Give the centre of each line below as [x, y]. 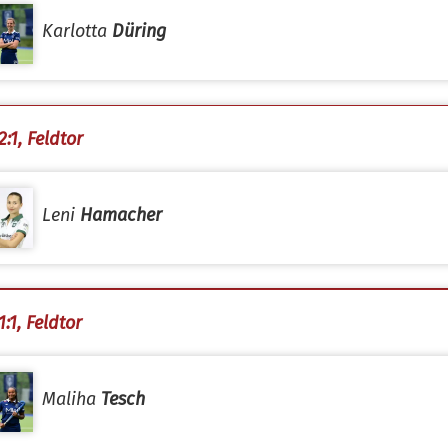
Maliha [71, 399]
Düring [139, 31]
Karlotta [77, 31]
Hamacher [121, 215]
